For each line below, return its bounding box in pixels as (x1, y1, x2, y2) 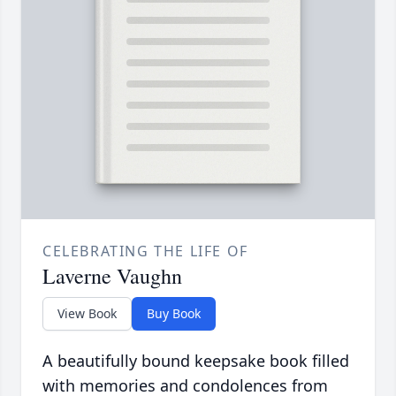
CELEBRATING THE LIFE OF (42, 241, 248, 262)
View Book (57, 305, 117, 323)
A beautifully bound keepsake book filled (42, 350, 349, 372)
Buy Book (147, 305, 201, 323)
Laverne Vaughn (42, 262, 182, 291)
